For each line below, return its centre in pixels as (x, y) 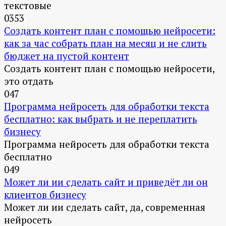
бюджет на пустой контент (67, 56)
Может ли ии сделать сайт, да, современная (105, 207)
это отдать (29, 81)
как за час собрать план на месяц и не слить (105, 43)
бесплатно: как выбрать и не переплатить (101, 119)
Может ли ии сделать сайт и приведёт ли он (106, 182)
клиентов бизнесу (45, 195)
